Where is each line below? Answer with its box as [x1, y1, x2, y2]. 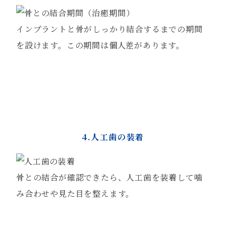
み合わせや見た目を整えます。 [16, 188, 135, 199]
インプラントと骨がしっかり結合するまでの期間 [16, 23, 203, 35]
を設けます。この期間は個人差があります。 [16, 39, 185, 51]
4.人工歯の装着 [82, 131, 144, 143]
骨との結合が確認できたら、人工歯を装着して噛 [16, 172, 203, 183]
